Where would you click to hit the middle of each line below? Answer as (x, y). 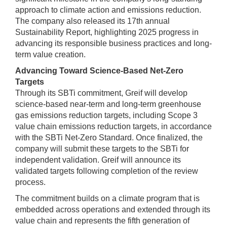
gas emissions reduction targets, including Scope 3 (106, 116)
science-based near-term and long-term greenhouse (108, 104)
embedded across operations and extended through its (113, 210)
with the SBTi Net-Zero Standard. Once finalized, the (109, 138)
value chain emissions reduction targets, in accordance (113, 127)
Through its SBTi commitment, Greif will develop (101, 93)
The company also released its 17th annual (92, 21)
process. (30, 182)
